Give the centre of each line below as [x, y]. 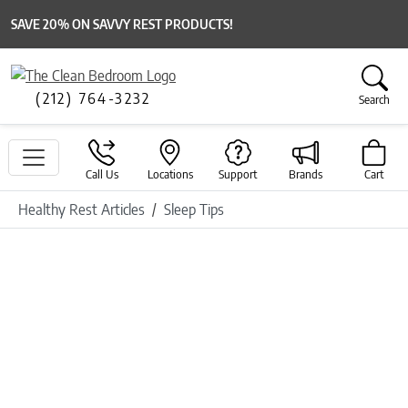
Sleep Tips [194, 210]
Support [238, 174]
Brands [306, 174]
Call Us [102, 174]
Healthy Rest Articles [82, 210]
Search [374, 100]
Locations [170, 174]
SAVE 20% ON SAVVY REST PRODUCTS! [122, 24]
